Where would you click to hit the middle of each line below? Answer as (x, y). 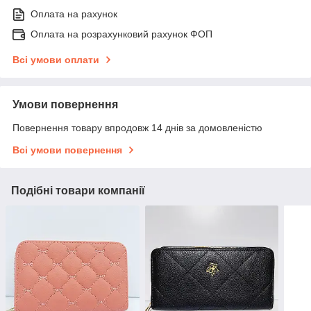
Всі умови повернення (67, 150)
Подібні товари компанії (78, 190)
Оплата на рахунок (74, 14)
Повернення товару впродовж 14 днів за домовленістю (137, 127)
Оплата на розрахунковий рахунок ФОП (121, 34)
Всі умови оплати (56, 59)
